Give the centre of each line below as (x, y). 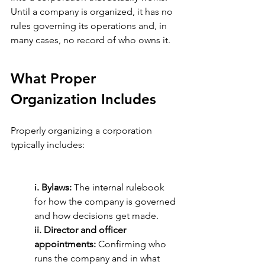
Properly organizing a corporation (83, 131)
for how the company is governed (106, 202)
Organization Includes (83, 99)
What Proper (55, 79)
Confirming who (132, 244)
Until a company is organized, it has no (93, 12)
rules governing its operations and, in (90, 26)
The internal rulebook (120, 188)
